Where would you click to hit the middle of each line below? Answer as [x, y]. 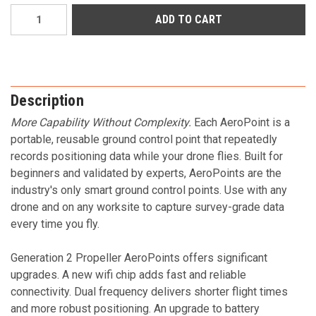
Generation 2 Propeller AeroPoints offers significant [139, 257]
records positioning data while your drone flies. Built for [147, 156]
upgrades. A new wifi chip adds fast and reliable [128, 274]
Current [24, 11]
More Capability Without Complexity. [101, 122]
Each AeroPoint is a [241, 122]
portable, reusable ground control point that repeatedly [144, 139]
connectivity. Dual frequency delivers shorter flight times [149, 291]
